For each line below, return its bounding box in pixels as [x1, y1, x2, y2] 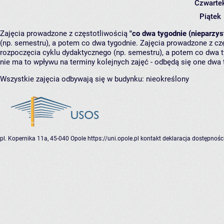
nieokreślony [146, 74, 189, 84]
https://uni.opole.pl [87, 135, 139, 142]
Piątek [199, 12, 221, 21]
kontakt [140, 135, 161, 142]
